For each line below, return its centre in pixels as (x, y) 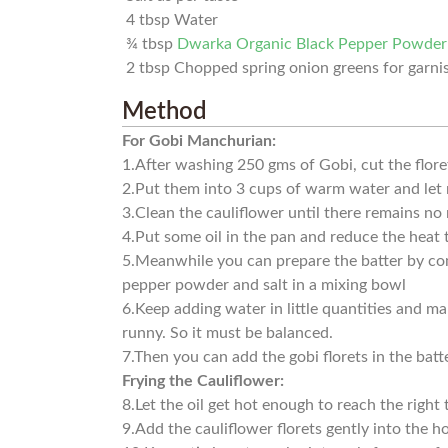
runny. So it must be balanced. (228, 333)
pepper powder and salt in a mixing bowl (264, 285)
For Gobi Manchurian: (199, 141)
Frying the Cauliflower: (203, 381)
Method (165, 112)
